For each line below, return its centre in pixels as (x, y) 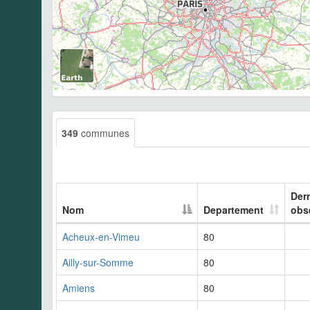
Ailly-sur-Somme (98, 262)
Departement (234, 209)
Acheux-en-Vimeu (101, 236)
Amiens (79, 288)
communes (104, 133)
